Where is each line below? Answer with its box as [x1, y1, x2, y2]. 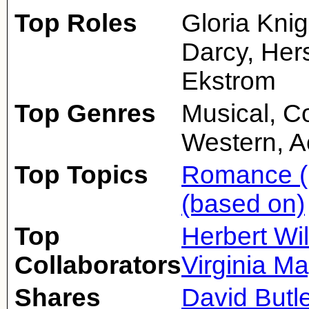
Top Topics [14, 161, 148, 189]
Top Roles [14, 9, 137, 37]
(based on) [181, 190, 305, 218]
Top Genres [14, 99, 156, 128]
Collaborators [14, 251, 181, 279]
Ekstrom [181, 67, 276, 95]
